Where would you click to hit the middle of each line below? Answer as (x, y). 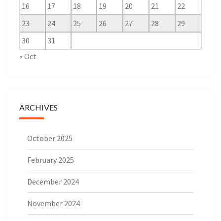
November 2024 (54, 203)
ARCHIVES (38, 108)
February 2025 (51, 160)
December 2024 (53, 182)
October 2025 (50, 138)
